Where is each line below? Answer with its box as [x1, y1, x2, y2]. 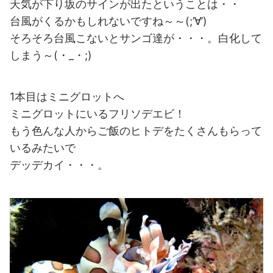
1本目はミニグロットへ [10, 90, 124, 104]
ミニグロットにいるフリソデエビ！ [10, 107, 185, 121]
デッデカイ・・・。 [10, 158, 108, 172]
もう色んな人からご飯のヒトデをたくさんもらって [10, 124, 262, 138]
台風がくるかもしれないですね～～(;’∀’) [10, 15, 207, 28]
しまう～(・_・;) [10, 49, 92, 62]
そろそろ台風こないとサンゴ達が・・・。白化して [10, 32, 262, 45]
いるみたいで [10, 141, 76, 155]
